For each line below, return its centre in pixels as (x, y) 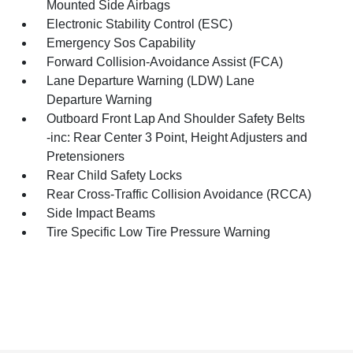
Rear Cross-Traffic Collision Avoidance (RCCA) (179, 194)
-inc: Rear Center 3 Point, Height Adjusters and (177, 137)
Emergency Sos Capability (121, 43)
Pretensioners (86, 156)
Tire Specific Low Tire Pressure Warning (159, 232)
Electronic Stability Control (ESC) (140, 24)
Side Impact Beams (101, 213)
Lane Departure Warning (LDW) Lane (151, 80)
